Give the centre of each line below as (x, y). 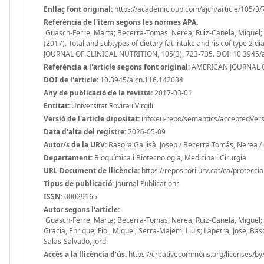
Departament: (68, 157)
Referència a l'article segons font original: (117, 67)
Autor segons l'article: (82, 209)
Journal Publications (147, 183)
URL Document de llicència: (92, 170)
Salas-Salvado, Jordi (76, 241)
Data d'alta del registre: (85, 131)
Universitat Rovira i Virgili (111, 105)
